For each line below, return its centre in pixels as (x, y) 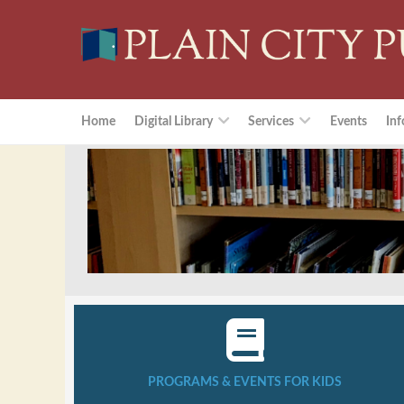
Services (271, 122)
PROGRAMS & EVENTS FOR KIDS (245, 382)
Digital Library (173, 122)
